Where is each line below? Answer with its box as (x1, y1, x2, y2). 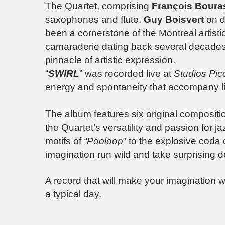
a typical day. (45, 189, 101, 200)
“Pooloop (84, 135, 123, 146)
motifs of (45, 135, 84, 146)
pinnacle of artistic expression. (45, 55, 175, 66)
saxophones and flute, (45, 14, 144, 25)
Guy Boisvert (144, 14, 204, 25)
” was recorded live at (79, 68, 174, 79)
